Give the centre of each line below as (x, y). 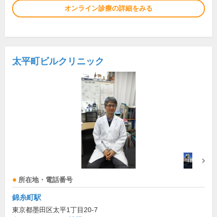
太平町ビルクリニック (58, 62)
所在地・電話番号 (46, 180)
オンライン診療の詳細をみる (108, 8)
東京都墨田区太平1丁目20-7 (55, 210)
